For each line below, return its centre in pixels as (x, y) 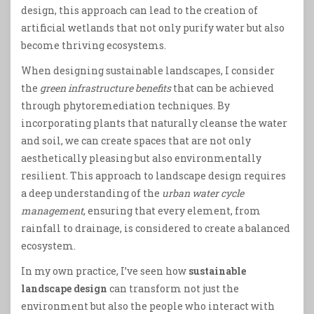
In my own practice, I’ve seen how (105, 271)
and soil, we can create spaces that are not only (136, 141)
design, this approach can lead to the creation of (139, 10)
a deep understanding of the (91, 193)
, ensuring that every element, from (172, 211)
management (52, 211)
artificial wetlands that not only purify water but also (153, 27)
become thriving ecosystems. (94, 45)
